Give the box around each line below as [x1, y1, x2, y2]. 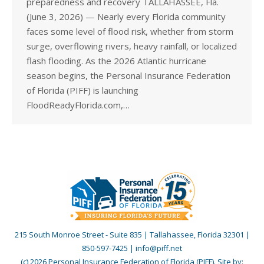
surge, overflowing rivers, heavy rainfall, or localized [27, 40, 237, 52]
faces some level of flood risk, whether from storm [27, 25, 233, 37]
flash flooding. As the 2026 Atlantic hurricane [27, 55, 206, 67]
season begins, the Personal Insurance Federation [27, 70, 230, 81]
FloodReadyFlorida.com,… [27, 99, 130, 111]
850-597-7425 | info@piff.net [82, 243, 182, 253]
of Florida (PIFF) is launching [27, 84, 138, 96]
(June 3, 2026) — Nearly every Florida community [27, 11, 226, 22]
